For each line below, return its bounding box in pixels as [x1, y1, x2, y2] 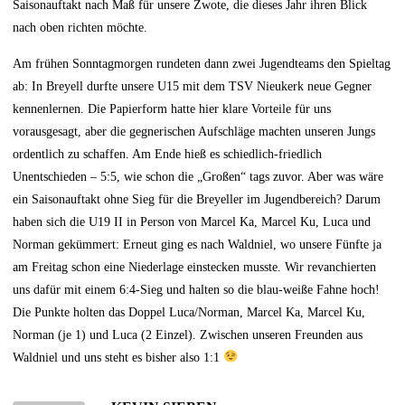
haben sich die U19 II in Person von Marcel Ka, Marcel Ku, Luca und [13, 213, 372, 229]
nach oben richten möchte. [13, 20, 148, 35]
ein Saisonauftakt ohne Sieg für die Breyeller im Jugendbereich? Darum [13, 191, 381, 206]
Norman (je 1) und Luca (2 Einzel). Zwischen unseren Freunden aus [13, 326, 363, 342]
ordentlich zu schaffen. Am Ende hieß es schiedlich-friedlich [13, 146, 323, 161]
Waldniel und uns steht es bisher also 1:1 [13, 349, 224, 364]
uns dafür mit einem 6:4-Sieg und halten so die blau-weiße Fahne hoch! [13, 281, 381, 297]
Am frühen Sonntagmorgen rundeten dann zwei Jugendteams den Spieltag [13, 55, 391, 71]
